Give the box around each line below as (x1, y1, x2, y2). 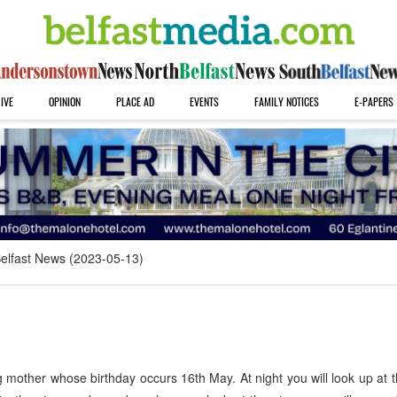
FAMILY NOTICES (253, 94, 319, 109)
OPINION (48, 94, 81, 109)
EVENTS (189, 94, 219, 109)
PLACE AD (115, 94, 154, 109)
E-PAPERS (354, 94, 393, 109)
